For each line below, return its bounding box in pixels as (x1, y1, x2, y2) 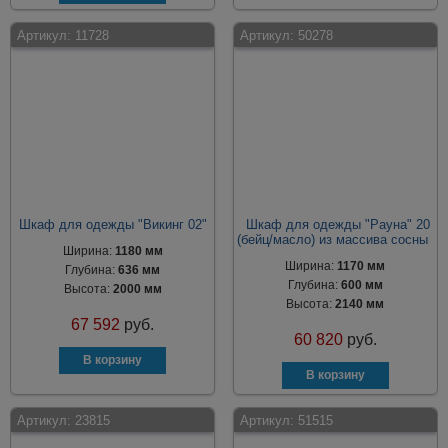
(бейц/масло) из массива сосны (237, 232, 429, 247)
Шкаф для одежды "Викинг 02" (18, 217, 207, 232)
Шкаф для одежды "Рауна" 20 (245, 217, 430, 232)
